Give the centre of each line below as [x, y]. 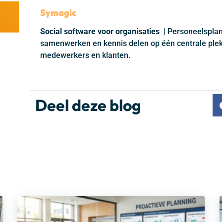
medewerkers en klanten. [85, 55]
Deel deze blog [88, 105]
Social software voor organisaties [101, 32]
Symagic [58, 13]
